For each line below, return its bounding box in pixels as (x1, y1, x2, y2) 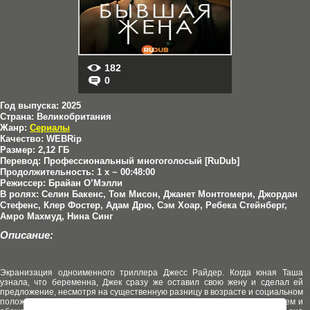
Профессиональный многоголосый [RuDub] (41, 156, 239, 166)
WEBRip (44, 134, 82, 144)
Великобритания (34, 111, 111, 122)
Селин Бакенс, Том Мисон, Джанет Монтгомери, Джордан (39, 189, 298, 199)
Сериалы (30, 122, 70, 133)
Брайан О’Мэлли (46, 178, 122, 188)
